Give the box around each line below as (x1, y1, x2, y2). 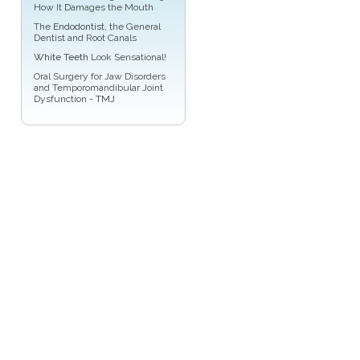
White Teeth (34, 51, 88, 63)
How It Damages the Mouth (34, 2, 153, 14)
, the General (104, 21, 161, 33)
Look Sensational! (88, 51, 166, 63)
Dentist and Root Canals (34, 32, 137, 44)
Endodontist (53, 21, 104, 33)
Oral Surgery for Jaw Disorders (34, 71, 166, 83)
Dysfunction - (34, 93, 96, 105)
